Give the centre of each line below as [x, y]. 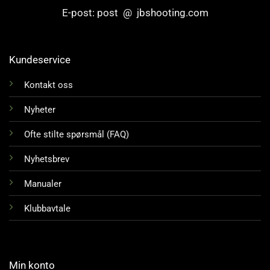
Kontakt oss [48, 85]
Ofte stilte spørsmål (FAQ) [76, 135]
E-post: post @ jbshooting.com [135, 13]
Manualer [42, 184]
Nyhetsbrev [46, 159]
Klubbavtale [47, 209]
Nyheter [39, 110]
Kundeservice [39, 60]
